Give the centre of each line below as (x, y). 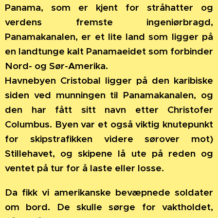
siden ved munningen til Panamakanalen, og (109, 95)
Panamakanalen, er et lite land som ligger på (109, 36)
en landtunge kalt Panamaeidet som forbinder (109, 51)
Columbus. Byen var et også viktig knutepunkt (109, 124)
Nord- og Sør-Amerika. (56, 65)
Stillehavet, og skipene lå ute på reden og (109, 153)
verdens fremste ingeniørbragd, (109, 22)
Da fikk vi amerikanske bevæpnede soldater (109, 192)
